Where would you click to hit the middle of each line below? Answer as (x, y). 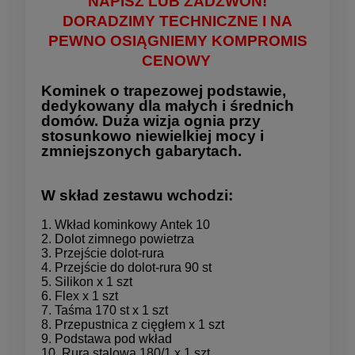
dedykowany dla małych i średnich (168, 105)
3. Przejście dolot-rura (103, 253)
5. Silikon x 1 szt (87, 281)
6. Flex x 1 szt (80, 296)
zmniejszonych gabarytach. (141, 151)
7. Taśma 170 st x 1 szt (105, 310)
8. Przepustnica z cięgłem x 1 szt (133, 324)
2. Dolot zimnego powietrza (118, 239)
